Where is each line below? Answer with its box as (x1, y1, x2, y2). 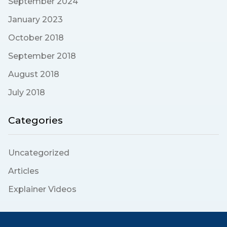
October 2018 (8, 33, 64, 43)
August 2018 (8, 69, 59, 80)
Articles (8, 166, 39, 176)
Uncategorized (8, 148, 69, 158)
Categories (8, 115, 63, 127)
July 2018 (8, 88, 45, 98)
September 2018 (8, 51, 76, 61)
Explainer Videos (8, 184, 77, 195)
